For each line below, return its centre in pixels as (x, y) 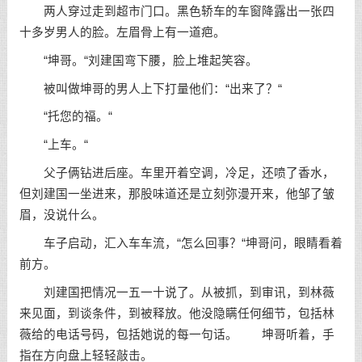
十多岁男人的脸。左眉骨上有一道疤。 (122, 32)
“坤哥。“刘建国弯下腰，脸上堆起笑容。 (138, 60)
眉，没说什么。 (61, 215)
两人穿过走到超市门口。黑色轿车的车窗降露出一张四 (177, 11)
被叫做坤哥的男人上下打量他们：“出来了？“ (150, 88)
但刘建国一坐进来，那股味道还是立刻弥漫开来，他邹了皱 (177, 194)
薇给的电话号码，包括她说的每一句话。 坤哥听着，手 (177, 334)
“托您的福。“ (65, 117)
